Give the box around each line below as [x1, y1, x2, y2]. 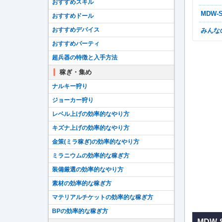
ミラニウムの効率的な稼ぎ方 [52, 152, 129, 159]
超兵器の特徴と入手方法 [52, 54, 117, 61]
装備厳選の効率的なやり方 [52, 166, 123, 173]
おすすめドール [52, 12, 94, 19]
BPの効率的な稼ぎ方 [52, 208, 108, 215]
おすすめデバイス [52, 26, 100, 33]
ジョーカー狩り [52, 97, 94, 104]
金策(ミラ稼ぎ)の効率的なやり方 [52, 138, 139, 145]
